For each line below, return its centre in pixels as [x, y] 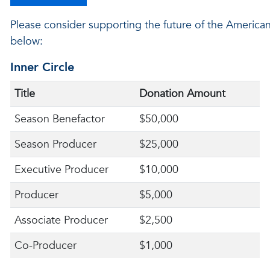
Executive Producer [62, 170]
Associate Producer [61, 220]
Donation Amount [183, 94]
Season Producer [56, 144]
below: [26, 41]
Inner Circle [42, 67]
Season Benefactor [60, 119]
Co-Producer [46, 246]
